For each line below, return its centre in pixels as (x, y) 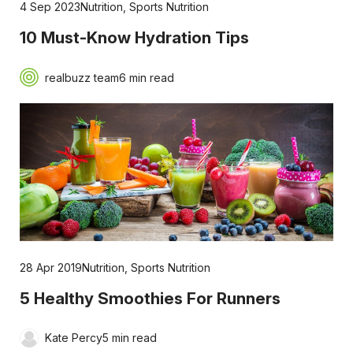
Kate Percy (73, 338)
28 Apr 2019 (50, 267)
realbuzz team (82, 77)
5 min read (129, 338)
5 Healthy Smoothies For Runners (150, 298)
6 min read (146, 77)
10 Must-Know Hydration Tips (134, 38)
